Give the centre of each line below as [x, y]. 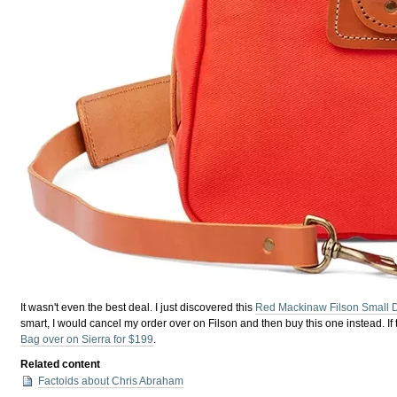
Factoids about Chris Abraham [111, 381]
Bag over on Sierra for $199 [87, 339]
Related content [61, 365]
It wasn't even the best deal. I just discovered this [138, 307]
